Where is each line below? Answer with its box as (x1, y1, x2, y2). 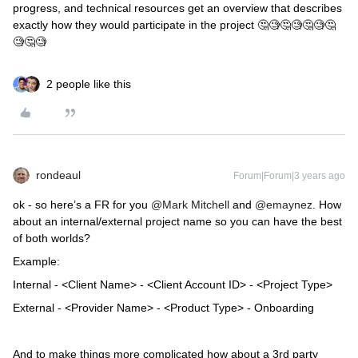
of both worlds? (13, 232, 90, 245)
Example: (13, 255, 60, 268)
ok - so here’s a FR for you (13, 198, 151, 211)
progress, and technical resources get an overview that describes (13, 2, 342, 14)
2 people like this (46, 78, 131, 90)
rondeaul (36, 169, 81, 181)
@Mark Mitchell (151, 198, 229, 211)
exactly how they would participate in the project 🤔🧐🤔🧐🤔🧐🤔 (13, 18, 336, 31)
